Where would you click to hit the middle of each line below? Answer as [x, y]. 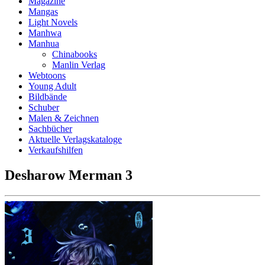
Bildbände [48, 97]
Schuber [44, 107]
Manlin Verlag [79, 65]
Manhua [44, 43]
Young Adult [52, 86]
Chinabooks [75, 54]
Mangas [43, 12]
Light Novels [53, 22]
